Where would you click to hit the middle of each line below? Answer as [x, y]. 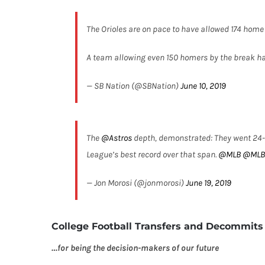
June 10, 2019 [203, 85]
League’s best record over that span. [152, 154]
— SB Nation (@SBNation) [133, 85]
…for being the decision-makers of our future [135, 248]
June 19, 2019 [209, 182]
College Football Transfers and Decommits [157, 226]
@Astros [117, 138]
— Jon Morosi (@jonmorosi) [136, 182]
